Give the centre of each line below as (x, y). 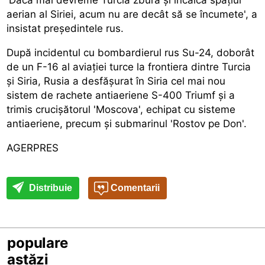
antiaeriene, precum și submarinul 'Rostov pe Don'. (127, 123)
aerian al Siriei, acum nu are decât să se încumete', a (132, 14)
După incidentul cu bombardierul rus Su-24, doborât (131, 52)
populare (38, 243)
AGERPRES (33, 148)
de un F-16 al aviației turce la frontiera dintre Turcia (129, 67)
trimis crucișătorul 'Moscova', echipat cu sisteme (121, 109)
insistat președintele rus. (65, 28)
